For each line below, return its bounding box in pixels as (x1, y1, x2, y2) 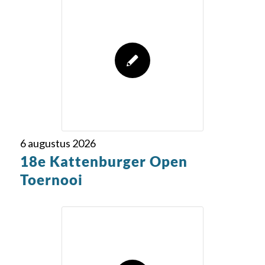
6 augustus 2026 (20, 137, 96, 150)
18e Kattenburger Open (20, 153, 188, 170)
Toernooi (20, 171, 83, 188)
